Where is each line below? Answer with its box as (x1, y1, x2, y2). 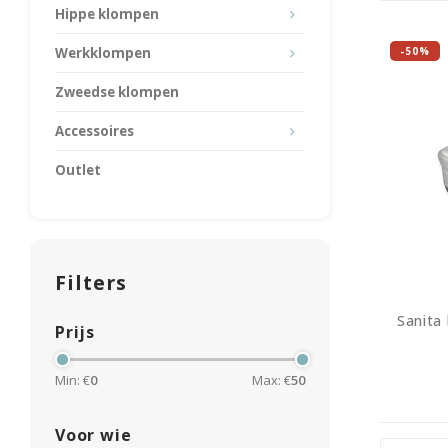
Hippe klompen (55, 5, 159, 23)
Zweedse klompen (55, 83, 179, 101)
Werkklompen (55, 44, 151, 62)
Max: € (252, 371, 291, 389)
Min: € (55, 371, 90, 389)
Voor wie (55, 424, 132, 446)
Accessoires (55, 122, 134, 140)
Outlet (55, 161, 101, 179)
